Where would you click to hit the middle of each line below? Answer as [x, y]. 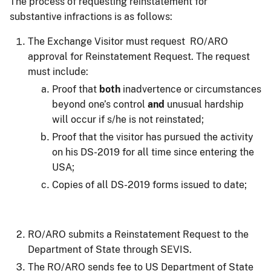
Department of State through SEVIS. [110, 249]
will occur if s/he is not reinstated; [129, 119]
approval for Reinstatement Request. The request [139, 56]
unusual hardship [204, 104]
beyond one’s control [100, 104]
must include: [58, 71]
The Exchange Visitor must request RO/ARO [128, 41]
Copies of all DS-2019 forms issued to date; [149, 184]
